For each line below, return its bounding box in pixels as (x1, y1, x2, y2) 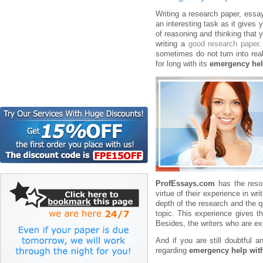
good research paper (188, 39, 259, 48)
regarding (156, 247, 189, 255)
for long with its (156, 59, 210, 68)
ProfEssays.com (156, 179, 215, 188)
